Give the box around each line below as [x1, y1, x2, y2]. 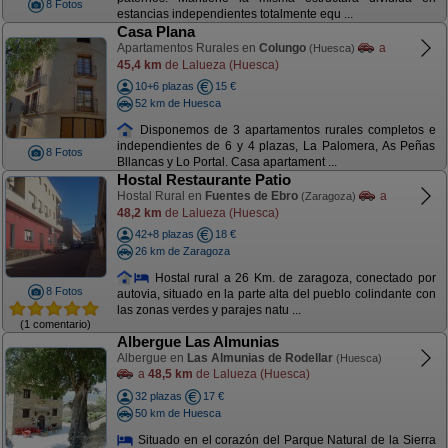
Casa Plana [116, 23, 195, 40]
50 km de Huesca [134, 406, 221, 419]
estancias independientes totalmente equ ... [116, 7, 353, 22]
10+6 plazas [134, 80, 194, 92]
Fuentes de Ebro [204, 189, 298, 203]
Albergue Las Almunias [116, 333, 279, 350]
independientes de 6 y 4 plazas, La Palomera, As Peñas [116, 139, 436, 154]
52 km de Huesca [134, 96, 221, 109]
